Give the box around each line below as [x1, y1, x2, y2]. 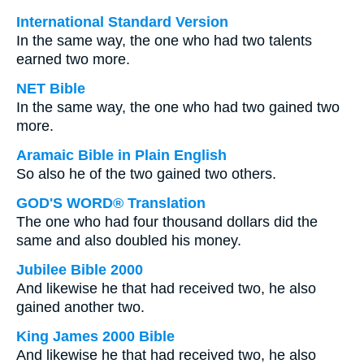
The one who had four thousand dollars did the [16, 214, 318, 230]
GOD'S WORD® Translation [16, 195, 206, 211]
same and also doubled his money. [16, 232, 241, 249]
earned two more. [16, 51, 130, 67]
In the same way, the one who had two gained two [16, 99, 340, 115]
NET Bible [16, 80, 85, 97]
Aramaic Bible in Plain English [16, 147, 227, 163]
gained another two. [16, 299, 145, 315]
